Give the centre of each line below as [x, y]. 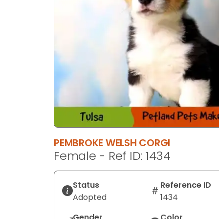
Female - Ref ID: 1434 [112, 155]
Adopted [90, 197]
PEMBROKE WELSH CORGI [112, 142]
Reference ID [186, 185]
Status [86, 185]
